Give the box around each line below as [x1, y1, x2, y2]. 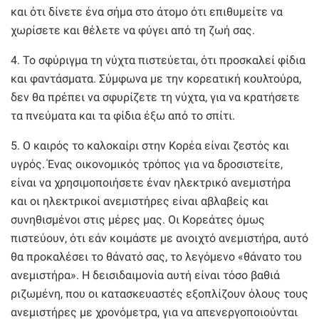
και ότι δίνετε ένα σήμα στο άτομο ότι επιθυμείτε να [11, 4, 283, 19]
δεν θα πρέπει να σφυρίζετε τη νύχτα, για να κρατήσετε [11, 90, 300, 104]
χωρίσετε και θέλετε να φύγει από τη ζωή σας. [11, 23, 255, 37]
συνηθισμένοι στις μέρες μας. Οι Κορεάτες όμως [11, 212, 265, 226]
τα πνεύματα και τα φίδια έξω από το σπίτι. [11, 108, 235, 122]
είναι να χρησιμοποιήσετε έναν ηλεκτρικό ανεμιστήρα [11, 175, 291, 189]
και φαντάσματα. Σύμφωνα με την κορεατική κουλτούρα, [11, 71, 301, 85]
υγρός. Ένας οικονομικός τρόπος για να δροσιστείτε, [11, 157, 283, 171]
